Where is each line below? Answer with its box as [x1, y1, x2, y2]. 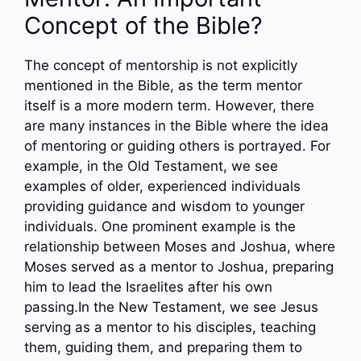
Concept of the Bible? [24, 11, 263, 40]
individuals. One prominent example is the [24, 218, 296, 235]
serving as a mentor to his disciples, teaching [24, 319, 316, 336]
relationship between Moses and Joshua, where [24, 239, 335, 255]
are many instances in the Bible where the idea [24, 118, 329, 135]
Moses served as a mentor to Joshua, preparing [24, 259, 334, 276]
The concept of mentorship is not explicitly [24, 57, 297, 74]
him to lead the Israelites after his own [24, 279, 272, 296]
